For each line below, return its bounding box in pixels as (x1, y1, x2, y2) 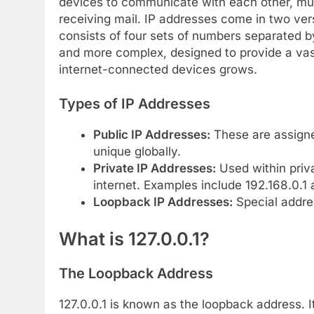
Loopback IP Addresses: (93, 194, 233, 209)
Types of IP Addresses (59, 95, 210, 113)
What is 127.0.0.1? (59, 228, 210, 250)
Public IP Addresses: (93, 127, 210, 142)
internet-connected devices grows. (59, 62, 257, 76)
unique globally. (93, 144, 181, 158)
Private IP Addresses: (93, 161, 216, 175)
